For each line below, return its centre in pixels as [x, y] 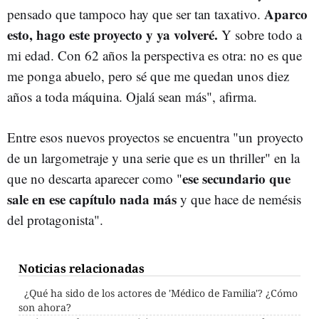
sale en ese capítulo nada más [92, 199]
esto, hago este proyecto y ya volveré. [113, 34]
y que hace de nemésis [239, 199]
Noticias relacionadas [82, 268]
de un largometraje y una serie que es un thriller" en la [153, 157]
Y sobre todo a [260, 34]
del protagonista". [55, 219]
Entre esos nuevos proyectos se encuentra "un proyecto [155, 137]
